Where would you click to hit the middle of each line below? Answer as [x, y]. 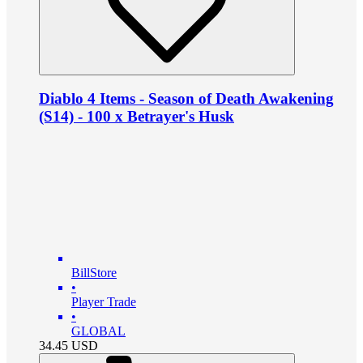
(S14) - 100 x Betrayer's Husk [137, 117]
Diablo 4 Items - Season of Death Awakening [186, 99]
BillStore [94, 273]
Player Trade [104, 302]
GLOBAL [98, 331]
